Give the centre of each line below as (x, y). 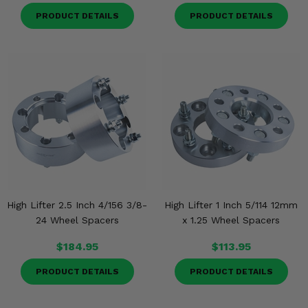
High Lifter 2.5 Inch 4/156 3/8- (77, 205)
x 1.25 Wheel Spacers (231, 220)
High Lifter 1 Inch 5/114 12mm (231, 205)
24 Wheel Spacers (77, 220)
